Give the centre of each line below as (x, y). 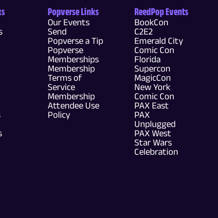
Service (61, 87)
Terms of (65, 78)
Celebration (156, 152)
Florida (147, 59)
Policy (59, 115)
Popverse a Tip (75, 41)
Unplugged (155, 124)
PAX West (153, 133)
